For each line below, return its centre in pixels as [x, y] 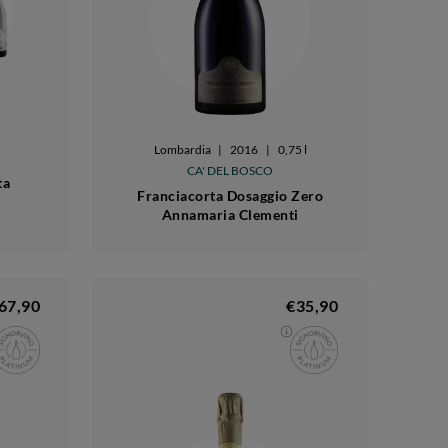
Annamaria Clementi [230, 215]
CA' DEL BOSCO [230, 171]
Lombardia [182, 150]
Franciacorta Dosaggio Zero [230, 196]
